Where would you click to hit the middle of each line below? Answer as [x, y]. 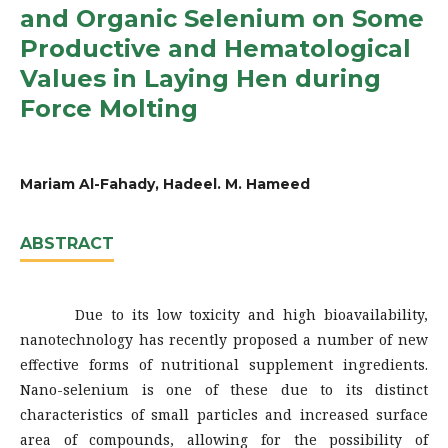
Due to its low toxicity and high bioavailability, [224, 314]
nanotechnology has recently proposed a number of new [224, 339]
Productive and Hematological [215, 48]
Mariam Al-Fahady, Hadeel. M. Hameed [165, 183]
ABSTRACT [67, 243]
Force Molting [109, 108]
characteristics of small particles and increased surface [224, 414]
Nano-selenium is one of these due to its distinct [224, 389]
